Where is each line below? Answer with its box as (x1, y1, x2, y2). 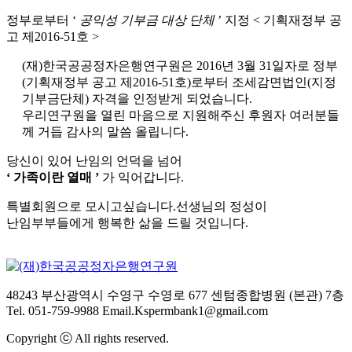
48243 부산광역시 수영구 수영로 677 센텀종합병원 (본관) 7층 (6, 288, 344, 302)
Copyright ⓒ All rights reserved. (6, 332, 169, 345)
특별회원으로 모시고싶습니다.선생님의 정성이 (6, 200, 267, 213)
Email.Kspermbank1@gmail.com (102, 304, 268, 317)
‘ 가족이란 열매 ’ (6, 170, 99, 184)
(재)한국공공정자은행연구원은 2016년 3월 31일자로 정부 (22, 59, 338, 72)
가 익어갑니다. (99, 170, 184, 184)
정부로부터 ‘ (6, 13, 79, 27)
